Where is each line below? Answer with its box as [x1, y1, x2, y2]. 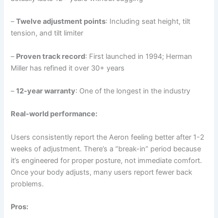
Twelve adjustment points [16, 17, 106, 26]
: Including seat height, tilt [106, 17, 191, 26]
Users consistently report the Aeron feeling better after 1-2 [11, 132, 205, 142]
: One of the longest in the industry [75, 87, 191, 96]
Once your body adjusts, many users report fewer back [11, 167, 193, 177]
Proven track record [16, 52, 86, 61]
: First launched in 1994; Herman [85, 52, 193, 61]
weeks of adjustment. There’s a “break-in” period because [11, 144, 201, 153]
